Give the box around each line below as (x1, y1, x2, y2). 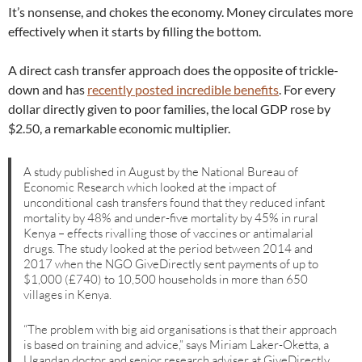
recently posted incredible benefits (87, 82, 279, 98)
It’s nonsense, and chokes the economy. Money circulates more (8, 4, 353, 20)
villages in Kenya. (23, 286, 112, 302)
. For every (279, 82, 335, 98)
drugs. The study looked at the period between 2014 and (23, 240, 314, 256)
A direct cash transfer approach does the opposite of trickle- (8, 62, 339, 78)
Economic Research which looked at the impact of (23, 179, 277, 195)
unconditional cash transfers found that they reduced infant (23, 194, 326, 210)
